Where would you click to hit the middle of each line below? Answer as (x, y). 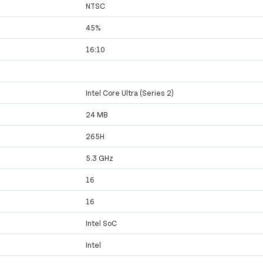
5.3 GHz (100, 158)
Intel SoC (102, 223)
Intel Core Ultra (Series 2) (130, 93)
